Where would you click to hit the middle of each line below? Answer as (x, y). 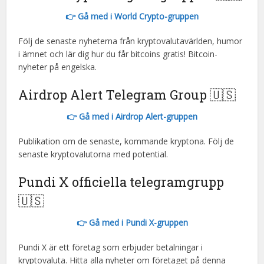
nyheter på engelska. (58, 67)
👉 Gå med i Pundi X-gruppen (132, 222)
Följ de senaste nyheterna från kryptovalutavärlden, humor (131, 41)
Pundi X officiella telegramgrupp (121, 182)
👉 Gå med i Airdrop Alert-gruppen (132, 116)
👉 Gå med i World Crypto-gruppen (132, 16)
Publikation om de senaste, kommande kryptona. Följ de (126, 141)
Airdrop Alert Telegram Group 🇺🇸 (127, 95)
